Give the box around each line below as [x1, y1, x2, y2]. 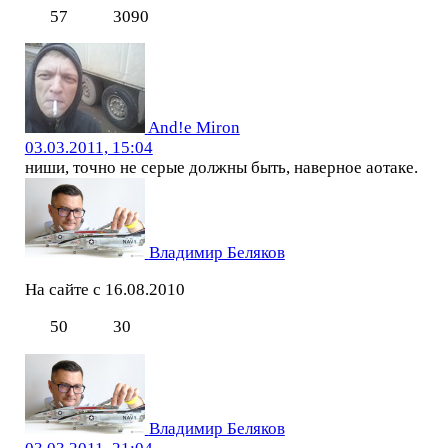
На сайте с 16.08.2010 [24, 280, 185, 300]
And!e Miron [147, 118, 240, 138]
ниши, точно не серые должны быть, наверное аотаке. [24, 158, 418, 178]
